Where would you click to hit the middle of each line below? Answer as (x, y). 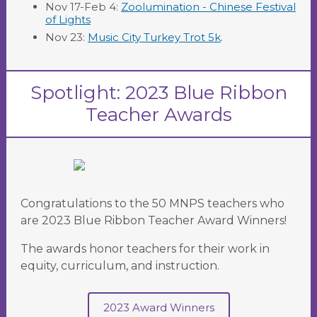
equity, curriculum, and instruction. (121, 266)
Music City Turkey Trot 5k (154, 37)
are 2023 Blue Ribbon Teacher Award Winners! (154, 220)
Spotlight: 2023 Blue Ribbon (158, 93)
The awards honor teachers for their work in (145, 249)
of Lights (68, 19)
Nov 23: (67, 37)
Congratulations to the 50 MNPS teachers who (152, 203)
